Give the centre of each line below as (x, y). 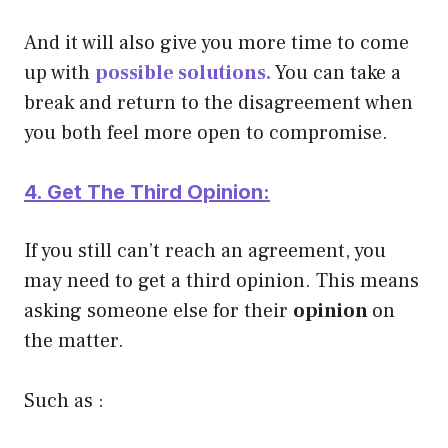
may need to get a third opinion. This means (221, 280)
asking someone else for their (158, 310)
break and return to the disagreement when (218, 102)
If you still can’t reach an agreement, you (205, 250)
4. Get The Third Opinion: (147, 191)
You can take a (338, 72)
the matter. (74, 340)
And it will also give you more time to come (216, 42)
